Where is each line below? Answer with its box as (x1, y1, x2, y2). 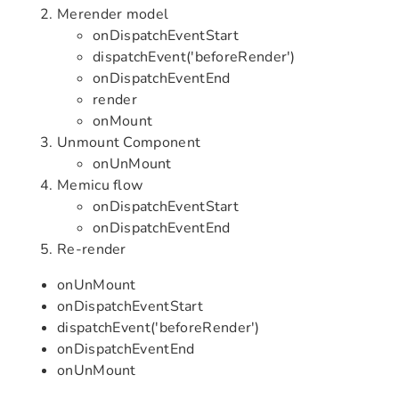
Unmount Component (57, 133, 201, 152)
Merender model (57, 4, 169, 24)
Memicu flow (57, 175, 143, 195)
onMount (93, 111, 153, 131)
